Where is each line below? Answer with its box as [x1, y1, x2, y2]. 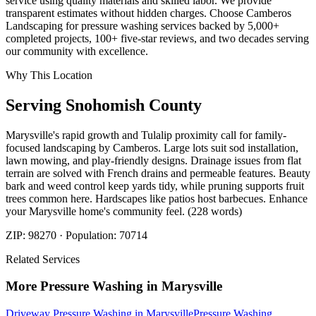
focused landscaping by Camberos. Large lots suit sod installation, [6, 141, 298, 154]
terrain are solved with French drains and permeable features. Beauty [6, 166, 310, 179]
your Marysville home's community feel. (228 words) [6, 205, 242, 217]
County [145, 95, 202, 114]
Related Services [6, 253, 80, 265]
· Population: [56, 229, 119, 241]
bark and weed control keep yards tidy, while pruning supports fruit [6, 179, 304, 192]
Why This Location [6, 68, 92, 81]
